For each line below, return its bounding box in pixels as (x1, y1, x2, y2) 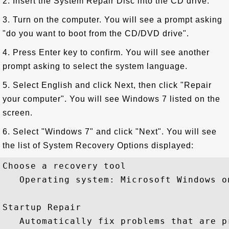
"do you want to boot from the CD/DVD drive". (3, 29, 189, 38)
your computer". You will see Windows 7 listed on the (3, 95, 220, 103)
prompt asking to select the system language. (3, 62, 188, 71)
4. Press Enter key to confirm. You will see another (3, 48, 210, 57)
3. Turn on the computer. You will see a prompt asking (3, 15, 222, 24)
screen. (3, 108, 33, 117)
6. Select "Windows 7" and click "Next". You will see (3, 127, 217, 136)
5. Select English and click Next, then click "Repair (3, 81, 212, 89)
